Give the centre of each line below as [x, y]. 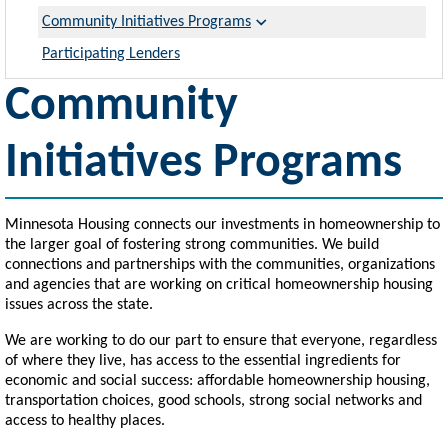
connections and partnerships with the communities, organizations [220, 265]
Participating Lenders [111, 54]
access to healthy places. [85, 421]
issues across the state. [79, 305]
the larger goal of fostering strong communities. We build [192, 245]
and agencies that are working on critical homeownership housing [219, 285]
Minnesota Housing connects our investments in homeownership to [222, 225]
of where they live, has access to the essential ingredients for [203, 361]
